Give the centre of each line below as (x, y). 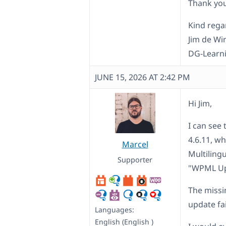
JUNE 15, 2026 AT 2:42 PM (143, 77)
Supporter (135, 160)
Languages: (115, 210)
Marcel (135, 145)
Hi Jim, (200, 104)
